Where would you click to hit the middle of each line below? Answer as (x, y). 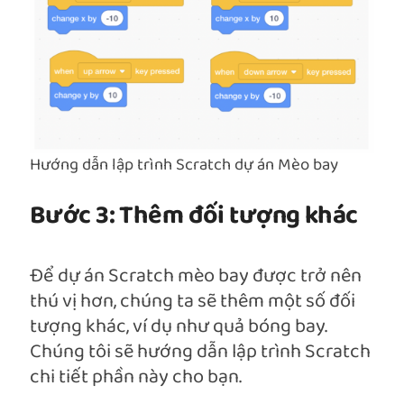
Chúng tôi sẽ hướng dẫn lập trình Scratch (200, 353)
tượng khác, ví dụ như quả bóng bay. (179, 327)
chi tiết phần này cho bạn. (136, 378)
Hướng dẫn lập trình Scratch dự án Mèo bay (184, 166)
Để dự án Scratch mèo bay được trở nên (196, 277)
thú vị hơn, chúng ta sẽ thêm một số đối (193, 302)
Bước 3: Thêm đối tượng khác (194, 217)
